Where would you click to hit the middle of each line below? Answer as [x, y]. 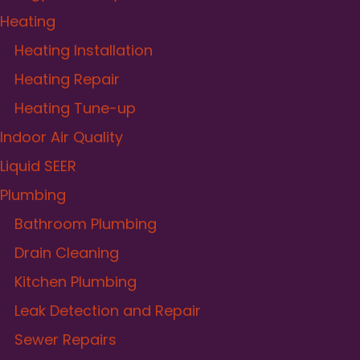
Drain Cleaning [67, 252]
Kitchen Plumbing [76, 281]
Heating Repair [67, 79]
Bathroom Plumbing [86, 223]
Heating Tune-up [75, 108]
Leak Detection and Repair [108, 310]
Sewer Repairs [65, 339]
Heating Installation [84, 50]
